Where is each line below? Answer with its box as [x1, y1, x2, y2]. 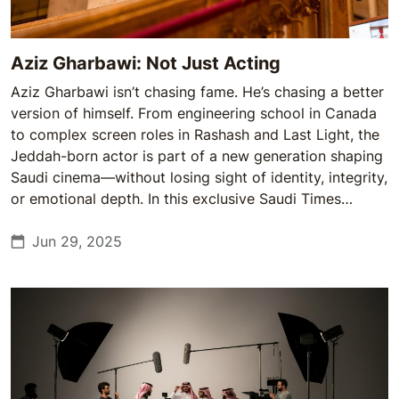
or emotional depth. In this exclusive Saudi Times [11, 190, 341, 208]
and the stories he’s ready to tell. [11, 232, 231, 250]
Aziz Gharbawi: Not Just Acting [11, 53, 281, 74]
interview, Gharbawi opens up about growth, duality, [11, 211, 362, 229]
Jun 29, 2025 [32, 232, 122, 250]
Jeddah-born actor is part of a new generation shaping [11, 147, 383, 165]
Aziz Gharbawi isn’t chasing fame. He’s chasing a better [11, 83, 384, 101]
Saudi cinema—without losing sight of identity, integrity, [11, 168, 387, 186]
